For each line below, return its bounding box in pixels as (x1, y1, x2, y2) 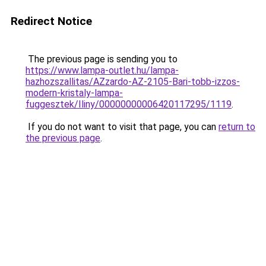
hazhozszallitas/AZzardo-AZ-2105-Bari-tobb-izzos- (26, 76, 240, 87)
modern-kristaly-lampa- (26, 87, 123, 99)
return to (218, 121, 255, 132)
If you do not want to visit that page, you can (26, 121, 218, 132)
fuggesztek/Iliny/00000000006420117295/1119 (26, 99, 232, 110)
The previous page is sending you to (26, 53, 178, 65)
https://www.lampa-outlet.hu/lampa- (26, 65, 179, 76)
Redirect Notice (11, 14, 92, 28)
